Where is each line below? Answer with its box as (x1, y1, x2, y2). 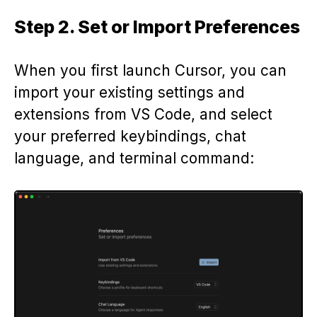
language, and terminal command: (14, 149, 254, 168)
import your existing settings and (14, 83, 245, 102)
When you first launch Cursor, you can (14, 62, 287, 80)
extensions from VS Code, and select (14, 105, 272, 124)
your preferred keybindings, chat (14, 127, 246, 146)
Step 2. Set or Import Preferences (14, 16, 300, 38)
